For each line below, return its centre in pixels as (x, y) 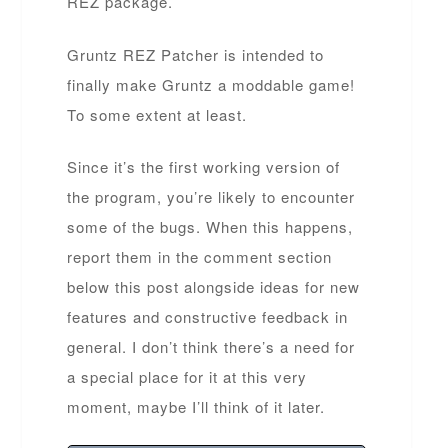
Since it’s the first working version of (204, 166)
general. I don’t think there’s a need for (211, 346)
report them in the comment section (200, 256)
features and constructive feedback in (208, 316)
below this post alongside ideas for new (214, 286)
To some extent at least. (157, 114)
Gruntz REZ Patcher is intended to (196, 54)
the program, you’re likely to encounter (211, 196)
